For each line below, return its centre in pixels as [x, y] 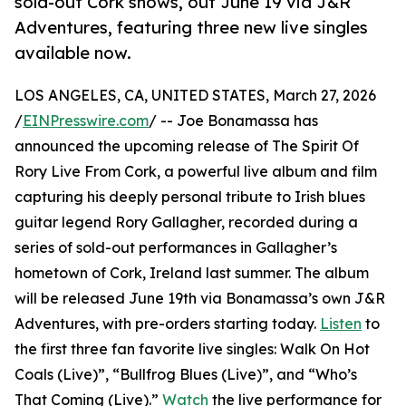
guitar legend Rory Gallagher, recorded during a [186, 222]
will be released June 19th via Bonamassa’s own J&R [200, 299]
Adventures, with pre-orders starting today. [167, 324]
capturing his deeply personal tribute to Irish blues [190, 197]
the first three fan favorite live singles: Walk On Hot [192, 349]
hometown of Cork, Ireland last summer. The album [192, 273]
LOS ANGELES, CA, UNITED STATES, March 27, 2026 [195, 96]
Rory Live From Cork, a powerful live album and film [196, 172]
